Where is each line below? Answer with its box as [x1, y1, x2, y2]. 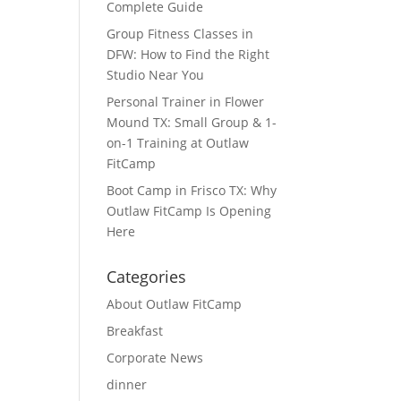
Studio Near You [107, 66, 205, 83]
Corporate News [107, 349, 204, 366]
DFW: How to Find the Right [107, 46, 270, 63]
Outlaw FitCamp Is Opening [107, 202, 272, 219]
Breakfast [107, 322, 164, 339]
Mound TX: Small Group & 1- [107, 114, 277, 131]
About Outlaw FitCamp [107, 295, 243, 312]
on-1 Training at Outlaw [107, 134, 250, 151]
